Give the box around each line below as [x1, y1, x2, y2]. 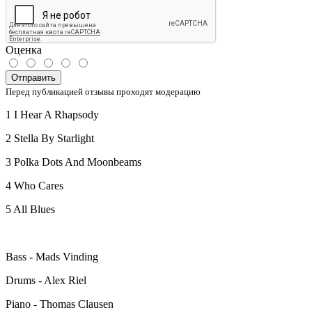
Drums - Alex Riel [6, 274, 86, 286]
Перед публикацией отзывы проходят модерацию [6, 86, 201, 97]
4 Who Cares [6, 179, 63, 192]
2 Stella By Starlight [6, 132, 94, 144]
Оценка [6, 43, 42, 56]
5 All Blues [6, 203, 55, 215]
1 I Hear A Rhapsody [6, 108, 99, 120]
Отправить [11, 72, 56, 83]
